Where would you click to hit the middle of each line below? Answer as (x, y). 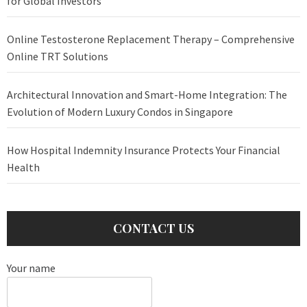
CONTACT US (153, 228)
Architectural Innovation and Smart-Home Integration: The (147, 94)
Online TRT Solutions (58, 56)
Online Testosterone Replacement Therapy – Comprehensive (151, 39)
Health (23, 167)
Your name (31, 268)
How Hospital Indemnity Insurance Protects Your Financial (144, 150)
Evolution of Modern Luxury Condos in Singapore (120, 111)
